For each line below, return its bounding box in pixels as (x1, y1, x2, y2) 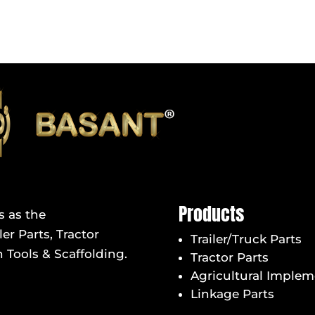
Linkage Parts (190, 287, 274, 302)
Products (178, 200, 244, 229)
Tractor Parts (190, 250, 269, 265)
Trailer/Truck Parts (190, 232, 302, 247)
